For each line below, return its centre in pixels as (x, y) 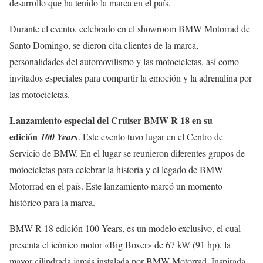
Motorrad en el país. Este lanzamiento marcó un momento (116, 186)
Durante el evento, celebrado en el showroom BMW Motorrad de (130, 28)
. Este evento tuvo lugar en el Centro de (151, 136)
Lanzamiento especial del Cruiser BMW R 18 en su (111, 120)
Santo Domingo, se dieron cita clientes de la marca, (104, 45)
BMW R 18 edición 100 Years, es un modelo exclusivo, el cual (125, 228)
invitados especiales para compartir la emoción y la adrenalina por (131, 77)
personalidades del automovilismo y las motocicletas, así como (124, 61)
